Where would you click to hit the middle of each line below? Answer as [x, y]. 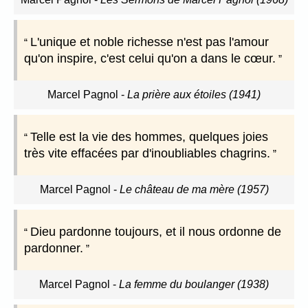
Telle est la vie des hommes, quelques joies [149, 137]
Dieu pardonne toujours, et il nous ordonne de [156, 232]
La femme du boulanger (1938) [194, 285]
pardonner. [54, 249]
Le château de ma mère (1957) [194, 190]
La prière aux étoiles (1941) [194, 95]
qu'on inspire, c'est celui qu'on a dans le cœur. [150, 59]
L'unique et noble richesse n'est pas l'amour [150, 42]
